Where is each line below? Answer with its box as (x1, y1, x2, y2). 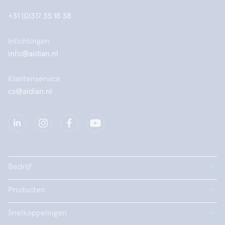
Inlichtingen (8, 37, 50, 45)
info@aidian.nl (8, 50, 58, 58)
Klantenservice (8, 75, 60, 83)
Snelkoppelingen (8, 209, 67, 217)
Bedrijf (8, 163, 32, 171)
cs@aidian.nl (8, 87, 52, 95)
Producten (8, 186, 45, 194)
